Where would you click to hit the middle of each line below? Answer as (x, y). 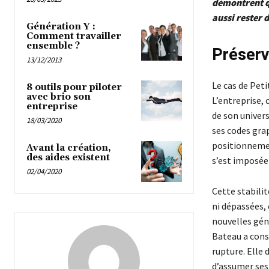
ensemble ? (53, 46)
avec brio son (59, 97)
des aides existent (68, 158)
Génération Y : (61, 27)
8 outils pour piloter (74, 88)
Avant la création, (69, 148)
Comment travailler (74, 37)
